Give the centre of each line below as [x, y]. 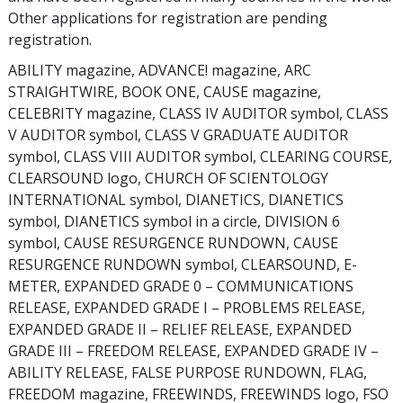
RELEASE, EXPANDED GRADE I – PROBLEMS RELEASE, [187, 308]
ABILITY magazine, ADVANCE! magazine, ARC [160, 70]
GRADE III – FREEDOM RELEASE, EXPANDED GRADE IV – [193, 351]
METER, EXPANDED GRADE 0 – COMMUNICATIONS [181, 286]
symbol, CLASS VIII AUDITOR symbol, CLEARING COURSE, [200, 157]
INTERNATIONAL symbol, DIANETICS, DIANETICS [176, 200]
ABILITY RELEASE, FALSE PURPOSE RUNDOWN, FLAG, [188, 372]
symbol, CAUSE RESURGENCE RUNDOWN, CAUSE [173, 243]
